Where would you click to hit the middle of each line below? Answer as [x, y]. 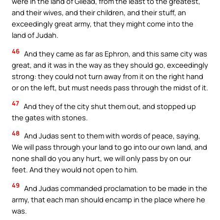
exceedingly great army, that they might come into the [103, 24]
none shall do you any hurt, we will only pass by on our [101, 158]
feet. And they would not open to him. [75, 170]
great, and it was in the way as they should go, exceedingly [110, 65]
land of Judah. [35, 35]
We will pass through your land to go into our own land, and [110, 147]
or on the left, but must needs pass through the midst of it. [110, 88]
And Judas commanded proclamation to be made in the [115, 188]
